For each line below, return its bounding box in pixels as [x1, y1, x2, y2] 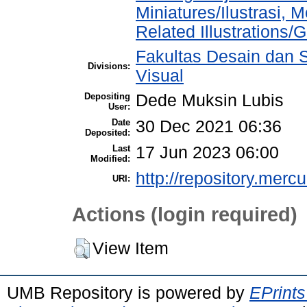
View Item [93, 239, 169, 258]
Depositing [84, 91, 130, 102]
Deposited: [85, 127, 130, 138]
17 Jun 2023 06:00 [136, 143, 279, 162]
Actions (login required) [72, 202, 297, 225]
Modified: [90, 153, 130, 164]
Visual [136, 66, 184, 86]
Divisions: [88, 61, 130, 72]
